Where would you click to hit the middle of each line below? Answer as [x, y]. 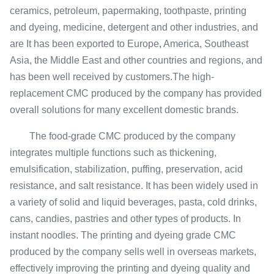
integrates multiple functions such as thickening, [113, 153]
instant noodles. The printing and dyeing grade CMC [123, 235]
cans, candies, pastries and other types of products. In [125, 219]
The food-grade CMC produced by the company [123, 136]
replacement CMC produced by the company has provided [136, 93]
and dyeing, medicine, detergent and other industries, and [134, 27]
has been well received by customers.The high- [112, 77]
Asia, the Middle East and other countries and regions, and [136, 60]
